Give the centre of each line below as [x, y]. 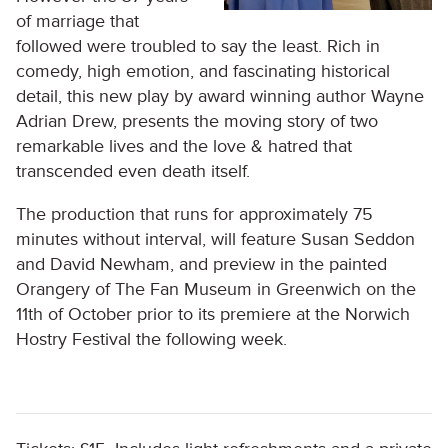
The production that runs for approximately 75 [194, 214]
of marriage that [77, 21]
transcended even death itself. [133, 171]
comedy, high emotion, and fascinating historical [203, 71]
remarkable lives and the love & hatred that [184, 146]
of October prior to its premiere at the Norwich [226, 314]
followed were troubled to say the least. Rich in [198, 46]
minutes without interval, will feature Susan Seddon [215, 239]
